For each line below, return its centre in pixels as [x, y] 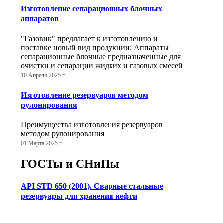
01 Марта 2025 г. [42, 143]
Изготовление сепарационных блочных [92, 9]
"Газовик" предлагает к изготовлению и [89, 39]
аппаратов [40, 19]
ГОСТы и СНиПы [70, 164]
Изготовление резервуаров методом [85, 95]
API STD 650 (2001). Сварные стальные [92, 186]
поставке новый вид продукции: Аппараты [95, 48]
